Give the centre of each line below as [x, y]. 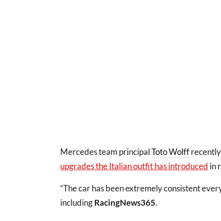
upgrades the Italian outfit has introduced [134, 166]
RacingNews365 [125, 202]
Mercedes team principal [106, 151]
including [77, 202]
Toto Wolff [170, 151]
